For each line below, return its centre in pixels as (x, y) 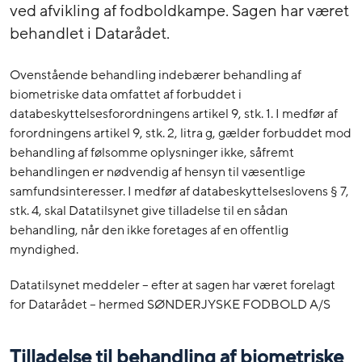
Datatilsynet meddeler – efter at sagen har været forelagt (173, 285)
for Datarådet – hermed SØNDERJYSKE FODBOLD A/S (170, 304)
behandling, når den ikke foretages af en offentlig (149, 230)
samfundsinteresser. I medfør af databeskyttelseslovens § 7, (179, 191)
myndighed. (44, 249)
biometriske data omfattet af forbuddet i (126, 94)
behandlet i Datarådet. (90, 34)
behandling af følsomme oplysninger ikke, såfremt (152, 152)
